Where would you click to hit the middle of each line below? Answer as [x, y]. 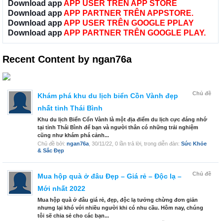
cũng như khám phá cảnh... [73, 135]
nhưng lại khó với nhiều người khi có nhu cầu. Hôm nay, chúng [120, 208]
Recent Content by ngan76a [67, 59]
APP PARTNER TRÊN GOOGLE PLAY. [135, 33]
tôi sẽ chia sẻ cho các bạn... [73, 216]
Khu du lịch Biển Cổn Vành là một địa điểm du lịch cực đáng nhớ [122, 120]
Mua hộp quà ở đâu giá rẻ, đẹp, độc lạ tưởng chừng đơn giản [118, 200]
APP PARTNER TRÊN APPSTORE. [129, 13]
